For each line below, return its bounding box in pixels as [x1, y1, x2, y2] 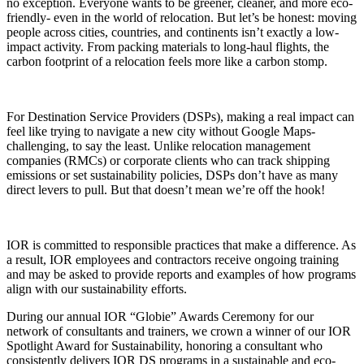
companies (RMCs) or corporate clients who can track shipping [6, 153, 330, 167]
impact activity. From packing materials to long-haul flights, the [6, 39, 329, 54]
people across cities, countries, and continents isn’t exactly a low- [6, 24, 339, 39]
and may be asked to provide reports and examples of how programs [6, 266, 356, 281]
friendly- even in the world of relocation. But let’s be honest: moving [6, 10, 357, 24]
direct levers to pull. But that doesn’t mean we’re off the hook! [6, 182, 325, 197]
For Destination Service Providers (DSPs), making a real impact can [6, 109, 354, 123]
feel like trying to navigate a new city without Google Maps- [6, 123, 315, 138]
